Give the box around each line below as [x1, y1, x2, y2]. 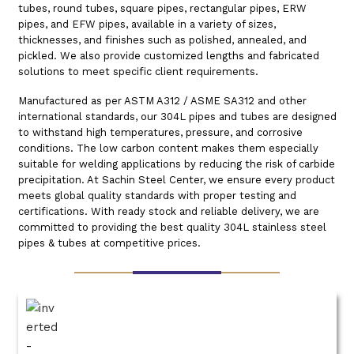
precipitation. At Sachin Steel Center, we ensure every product [17, 173, 335, 186]
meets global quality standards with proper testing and [17, 189, 296, 201]
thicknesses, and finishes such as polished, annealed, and [17, 33, 307, 46]
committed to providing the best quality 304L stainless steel [17, 220, 326, 233]
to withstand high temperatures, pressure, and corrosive [17, 126, 303, 138]
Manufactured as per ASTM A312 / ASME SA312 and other [17, 94, 307, 107]
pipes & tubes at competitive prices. [17, 236, 201, 249]
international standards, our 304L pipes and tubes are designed [17, 110, 337, 122]
